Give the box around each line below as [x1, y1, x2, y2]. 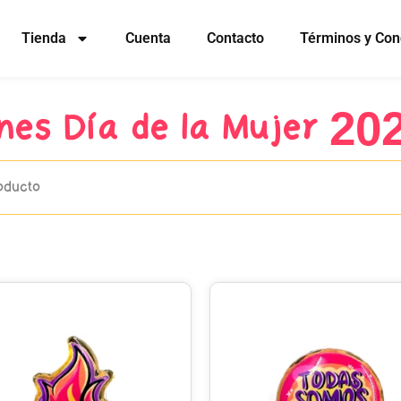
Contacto [207, 30, 265, 47]
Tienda [21, 30, 67, 47]
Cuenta [125, 30, 172, 47]
